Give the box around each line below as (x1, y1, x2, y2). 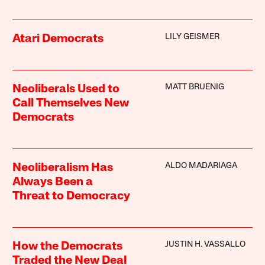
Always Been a (12, 176, 93, 188)
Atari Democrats (12, 33, 104, 45)
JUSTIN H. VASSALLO (164, 240, 245, 249)
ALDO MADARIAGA (164, 161, 237, 170)
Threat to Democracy (12, 190, 131, 202)
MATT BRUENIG (164, 82, 224, 92)
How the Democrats (12, 240, 123, 253)
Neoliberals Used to (12, 83, 120, 95)
